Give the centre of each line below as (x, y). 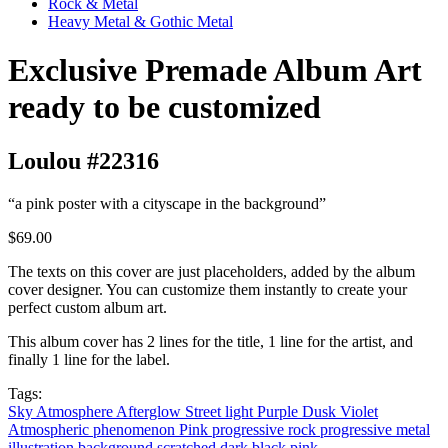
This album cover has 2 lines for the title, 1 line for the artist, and (210, 341)
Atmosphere (76, 411)
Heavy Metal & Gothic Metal (140, 21)
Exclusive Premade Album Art (215, 70)
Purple (279, 411)
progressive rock (266, 429)
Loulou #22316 (83, 160)
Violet (359, 411)
